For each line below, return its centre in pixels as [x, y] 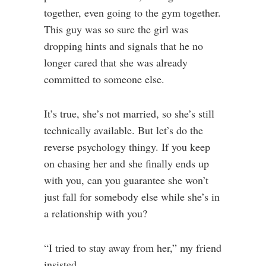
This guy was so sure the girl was [116, 29]
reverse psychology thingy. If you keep [127, 147]
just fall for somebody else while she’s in [132, 197]
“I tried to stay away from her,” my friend [133, 248]
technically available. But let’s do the [123, 130]
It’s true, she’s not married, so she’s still [129, 113]
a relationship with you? [96, 213]
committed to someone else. [104, 79]
